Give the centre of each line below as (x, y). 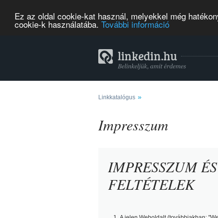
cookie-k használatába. (58, 24)
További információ (135, 24)
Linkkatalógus (117, 97)
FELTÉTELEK (151, 184)
